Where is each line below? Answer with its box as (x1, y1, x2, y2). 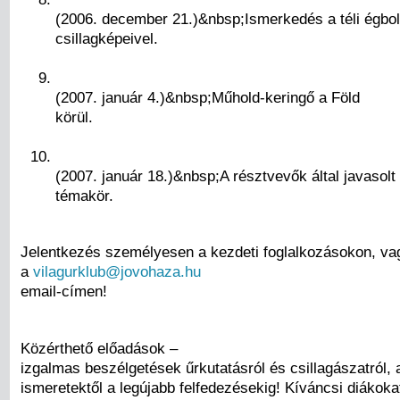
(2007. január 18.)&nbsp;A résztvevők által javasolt (54, 167, 396, 186)
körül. (54, 108, 93, 127)
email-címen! (21, 282, 107, 301)
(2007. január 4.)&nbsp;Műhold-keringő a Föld (54, 88, 360, 107)
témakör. (54, 187, 113, 205)
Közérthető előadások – (21, 338, 178, 357)
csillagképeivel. (54, 29, 158, 48)
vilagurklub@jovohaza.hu (33, 262, 201, 281)
